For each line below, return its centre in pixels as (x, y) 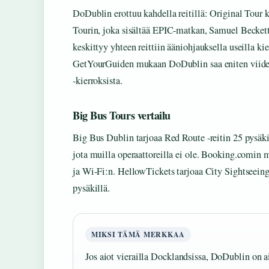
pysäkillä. (92, 188)
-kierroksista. (98, 81)
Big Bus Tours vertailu (122, 116)
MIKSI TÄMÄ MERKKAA (138, 235)
